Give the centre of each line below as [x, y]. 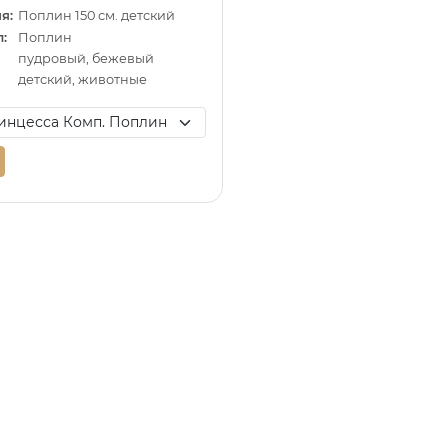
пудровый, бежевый [86, 58]
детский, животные [83, 80]
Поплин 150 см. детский [97, 16]
